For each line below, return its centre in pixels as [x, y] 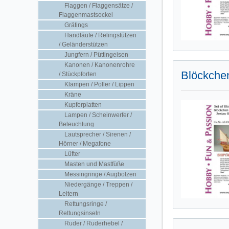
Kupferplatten [82, 105]
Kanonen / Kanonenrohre [99, 65]
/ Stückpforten [78, 74]
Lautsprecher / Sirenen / [97, 134]
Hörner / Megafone [85, 143]
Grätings [75, 25]
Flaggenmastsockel [86, 15]
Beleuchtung [76, 124]
